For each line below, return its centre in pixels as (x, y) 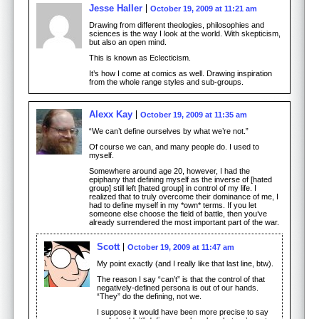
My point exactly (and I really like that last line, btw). (185, 263)
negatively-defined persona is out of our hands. (178, 287)
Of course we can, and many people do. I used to (174, 146)
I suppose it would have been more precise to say (183, 312)
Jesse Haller (116, 8)
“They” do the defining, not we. (149, 296)
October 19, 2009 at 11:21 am (204, 8)
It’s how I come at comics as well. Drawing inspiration (181, 73)
